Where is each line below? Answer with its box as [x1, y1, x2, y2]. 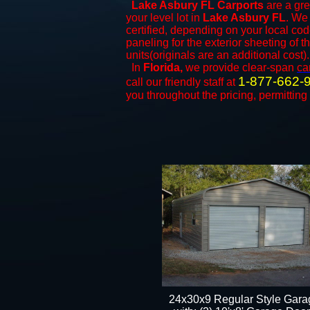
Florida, [143, 62, 183, 73]
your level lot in [126, 12, 203, 24]
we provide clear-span [183, 62, 297, 73]
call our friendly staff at [126, 76, 238, 88]
